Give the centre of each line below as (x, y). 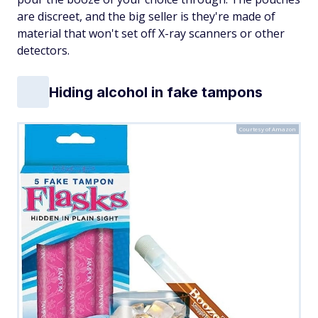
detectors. (43, 50)
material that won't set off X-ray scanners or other (151, 33)
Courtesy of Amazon (268, 129)
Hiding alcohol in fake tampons (156, 92)
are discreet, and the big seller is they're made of (146, 16)
